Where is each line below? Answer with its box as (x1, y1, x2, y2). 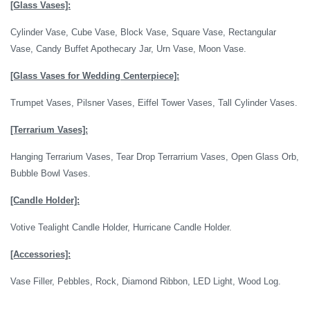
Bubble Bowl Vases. (10, 168, 91, 179)
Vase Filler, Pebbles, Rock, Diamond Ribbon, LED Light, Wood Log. (10, 276, 281, 286)
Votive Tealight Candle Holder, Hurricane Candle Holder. (10, 222, 232, 232)
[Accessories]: (10, 249, 71, 259)
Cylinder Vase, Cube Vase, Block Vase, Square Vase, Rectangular (10, 27, 276, 37)
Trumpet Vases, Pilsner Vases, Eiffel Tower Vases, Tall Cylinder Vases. (10, 98, 298, 108)
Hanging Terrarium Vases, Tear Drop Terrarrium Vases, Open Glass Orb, (10, 152, 299, 162)
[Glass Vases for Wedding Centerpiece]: (10, 71, 179, 81)
